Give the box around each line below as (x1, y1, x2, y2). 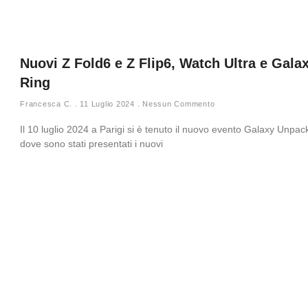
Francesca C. (20, 100, 75, 108)
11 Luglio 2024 (77, 100, 137, 108)
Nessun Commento (140, 100, 215, 108)
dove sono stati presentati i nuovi (20, 138, 163, 149)
